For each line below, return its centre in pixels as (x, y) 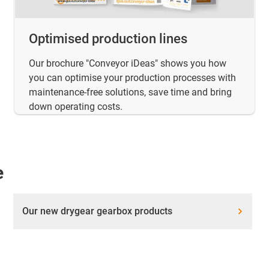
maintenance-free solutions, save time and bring (130, 92)
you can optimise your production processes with (132, 78)
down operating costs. (76, 107)
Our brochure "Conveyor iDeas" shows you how (128, 64)
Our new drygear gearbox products (98, 211)
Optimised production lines (108, 39)
